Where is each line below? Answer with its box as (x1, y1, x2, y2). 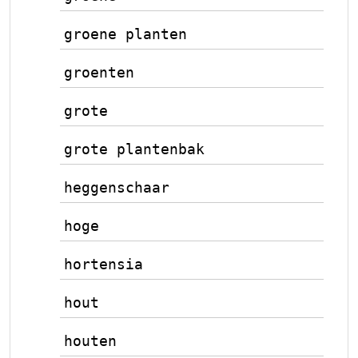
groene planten (64, 26, 187, 42)
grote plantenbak (64, 141, 205, 157)
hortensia (64, 256, 143, 272)
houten (64, 332, 117, 349)
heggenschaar (64, 179, 169, 196)
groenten (64, 64, 134, 81)
